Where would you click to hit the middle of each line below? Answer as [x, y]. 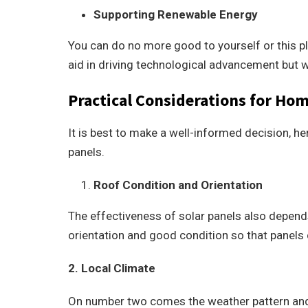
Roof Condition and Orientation [178, 185]
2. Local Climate [112, 268]
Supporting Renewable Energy [176, 14]
